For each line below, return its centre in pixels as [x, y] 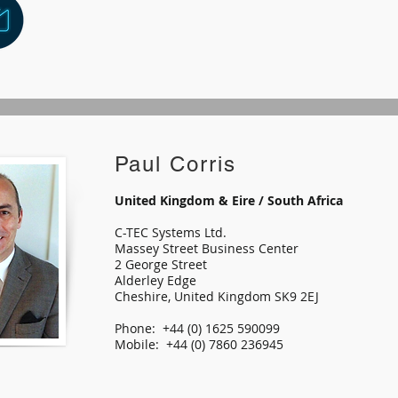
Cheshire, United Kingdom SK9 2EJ [216, 296]
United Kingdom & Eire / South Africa [228, 200]
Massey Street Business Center [206, 248]
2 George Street [160, 264]
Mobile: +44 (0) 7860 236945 [200, 344]
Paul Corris [175, 164]
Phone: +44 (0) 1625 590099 [197, 328]
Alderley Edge [155, 280]
